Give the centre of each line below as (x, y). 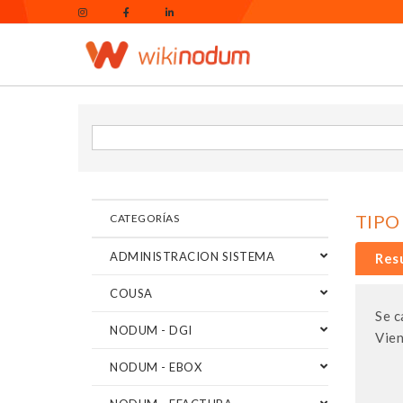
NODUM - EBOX (156, 367)
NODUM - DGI (151, 330)
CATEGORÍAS (144, 218)
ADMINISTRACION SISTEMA (192, 256)
